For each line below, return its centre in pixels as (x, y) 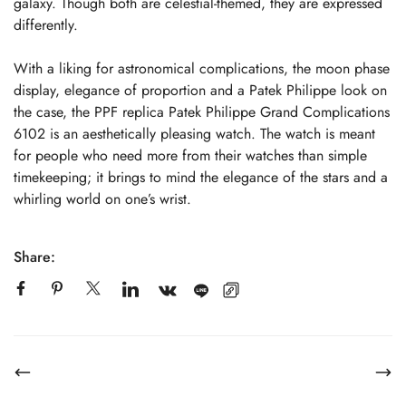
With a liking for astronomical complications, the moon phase (202, 69)
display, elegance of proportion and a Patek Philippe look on (200, 91)
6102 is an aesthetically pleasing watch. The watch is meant (194, 134)
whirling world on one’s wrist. (102, 199)
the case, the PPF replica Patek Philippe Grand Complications (202, 112)
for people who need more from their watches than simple (190, 156)
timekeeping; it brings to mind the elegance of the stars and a (201, 178)
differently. (46, 25)
